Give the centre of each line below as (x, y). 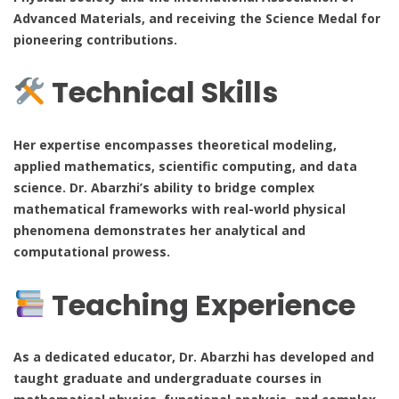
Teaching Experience (201, 305)
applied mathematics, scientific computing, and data (185, 167)
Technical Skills (162, 93)
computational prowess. (92, 252)
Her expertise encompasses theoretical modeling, (175, 145)
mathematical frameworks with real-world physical (179, 209)
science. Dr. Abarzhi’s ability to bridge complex (164, 188)
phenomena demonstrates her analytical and (159, 231)
